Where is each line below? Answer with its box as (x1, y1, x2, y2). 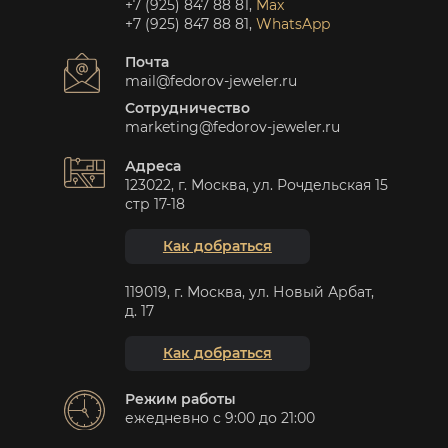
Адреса (125, 156, 181, 175)
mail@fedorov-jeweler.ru (125, 72, 297, 91)
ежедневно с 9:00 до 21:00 (125, 408, 315, 427)
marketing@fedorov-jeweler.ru (125, 118, 340, 137)
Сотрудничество (125, 99, 250, 118)
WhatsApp (256, 15, 330, 34)
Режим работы (125, 389, 236, 408)
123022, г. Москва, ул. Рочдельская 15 (125, 175, 388, 194)
